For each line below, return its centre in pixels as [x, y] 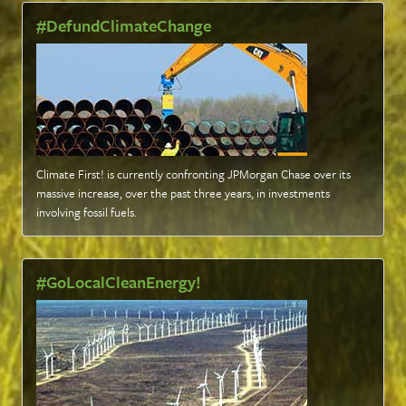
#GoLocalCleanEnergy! [119, 281]
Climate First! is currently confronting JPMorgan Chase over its [193, 174]
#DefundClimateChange [124, 25]
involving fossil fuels [85, 212]
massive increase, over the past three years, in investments [183, 193]
